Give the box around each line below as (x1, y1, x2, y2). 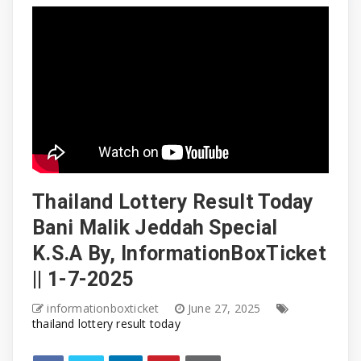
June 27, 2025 (188, 300, 264, 316)
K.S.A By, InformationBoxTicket (32, 241, 327, 265)
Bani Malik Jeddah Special (32, 215, 278, 239)
